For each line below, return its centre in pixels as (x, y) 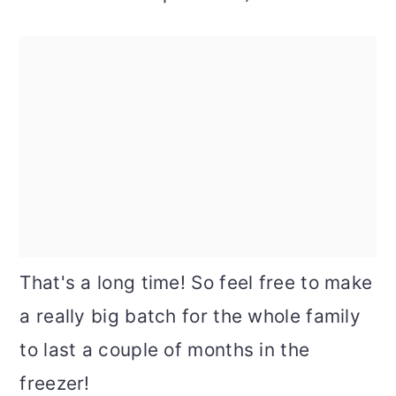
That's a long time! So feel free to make (196, 283)
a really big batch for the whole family (190, 316)
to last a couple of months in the (165, 350)
